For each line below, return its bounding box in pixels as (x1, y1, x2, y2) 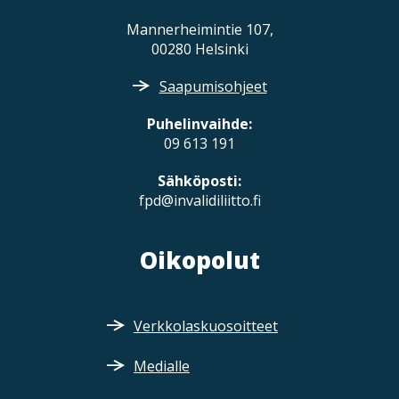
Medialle (133, 356, 190, 376)
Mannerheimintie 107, (126, 20, 273, 39)
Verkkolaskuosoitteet (133, 316, 278, 336)
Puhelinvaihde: (147, 114, 252, 134)
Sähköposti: (158, 171, 241, 191)
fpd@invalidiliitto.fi (138, 191, 261, 210)
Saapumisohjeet (159, 77, 267, 96)
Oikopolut (139, 244, 260, 276)
